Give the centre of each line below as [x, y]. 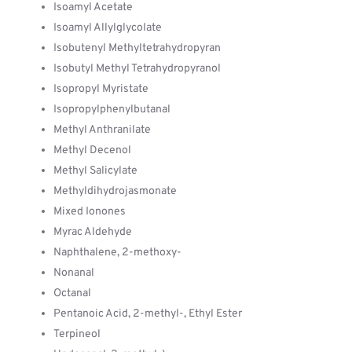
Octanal [72, 293]
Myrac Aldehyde [93, 232]
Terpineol [77, 334]
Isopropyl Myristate [101, 89]
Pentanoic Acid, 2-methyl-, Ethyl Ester [148, 314]
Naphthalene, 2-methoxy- [117, 253]
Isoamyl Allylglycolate [108, 28]
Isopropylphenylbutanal [112, 110]
